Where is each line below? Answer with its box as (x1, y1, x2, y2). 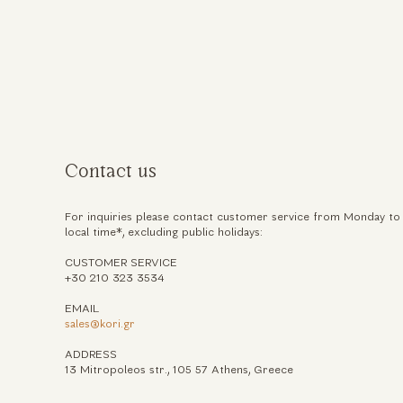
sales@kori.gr (65, 318, 136, 330)
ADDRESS (65, 349, 118, 361)
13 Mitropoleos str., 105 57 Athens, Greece (65, 364, 294, 376)
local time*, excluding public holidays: (65, 227, 264, 238)
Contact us (65, 163, 157, 183)
